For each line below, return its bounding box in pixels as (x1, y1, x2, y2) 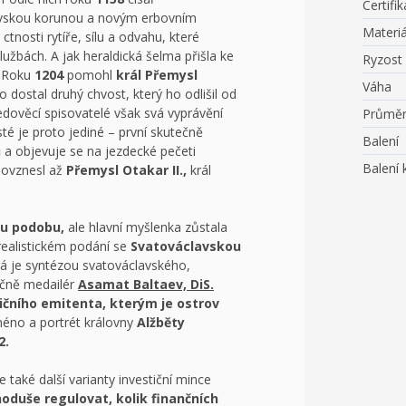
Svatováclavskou (130, 237, 241, 255)
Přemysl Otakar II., (66, 161, 187, 179)
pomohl (63, 66, 116, 83)
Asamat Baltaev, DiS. (78, 275, 214, 293)
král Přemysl (116, 66, 198, 83)
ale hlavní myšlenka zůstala (64, 218, 227, 236)
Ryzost (362, 51, 402, 68)
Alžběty (137, 314, 185, 331)
